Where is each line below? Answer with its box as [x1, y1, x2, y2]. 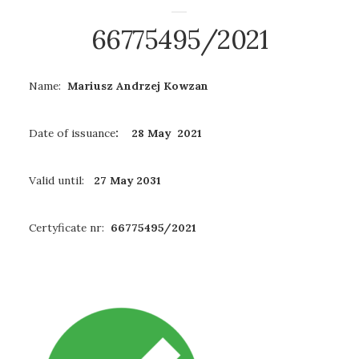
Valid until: [29, 173, 91, 188]
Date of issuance [29, 126, 115, 141]
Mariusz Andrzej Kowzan [61, 79, 208, 94]
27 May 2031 [91, 173, 161, 188]
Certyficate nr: [29, 220, 107, 236]
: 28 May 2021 [115, 126, 202, 141]
